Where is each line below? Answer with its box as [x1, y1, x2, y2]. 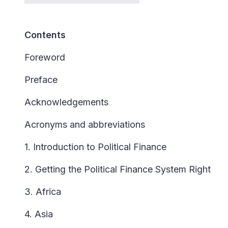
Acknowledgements [24, 97, 108, 107]
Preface [24, 74, 58, 85]
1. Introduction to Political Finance [24, 141, 166, 152]
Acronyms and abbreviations [24, 119, 145, 130]
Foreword [24, 52, 65, 63]
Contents [24, 30, 66, 40]
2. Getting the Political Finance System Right [24, 164, 211, 175]
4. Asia [24, 209, 53, 219]
